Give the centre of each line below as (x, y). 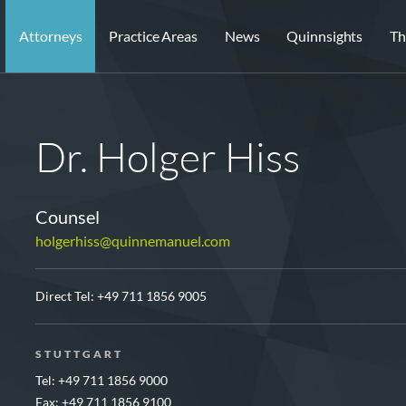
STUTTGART (79, 354)
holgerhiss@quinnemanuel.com (132, 241)
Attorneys (51, 36)
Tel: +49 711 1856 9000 (101, 380)
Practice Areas (153, 36)
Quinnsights (325, 36)
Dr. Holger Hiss (167, 157)
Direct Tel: (66, 296)
